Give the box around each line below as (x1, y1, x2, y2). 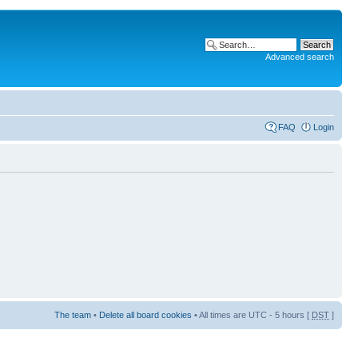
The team (54, 310, 91, 320)
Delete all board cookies (99, 310, 192, 320)
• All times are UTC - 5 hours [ (192, 310, 312, 320)
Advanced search (265, 52, 334, 62)
